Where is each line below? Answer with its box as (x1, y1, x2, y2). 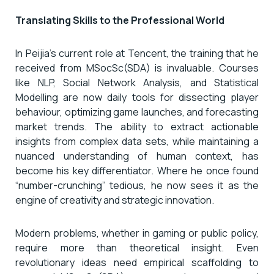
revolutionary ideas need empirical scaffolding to (15, 255, 259, 269)
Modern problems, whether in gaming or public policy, (15, 226, 259, 240)
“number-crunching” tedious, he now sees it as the (15, 178, 259, 192)
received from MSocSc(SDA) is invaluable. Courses (15, 61, 259, 75)
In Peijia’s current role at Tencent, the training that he (15, 46, 259, 60)
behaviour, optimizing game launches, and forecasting (15, 105, 259, 119)
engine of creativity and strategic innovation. (15, 193, 214, 207)
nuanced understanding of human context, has (15, 149, 259, 163)
